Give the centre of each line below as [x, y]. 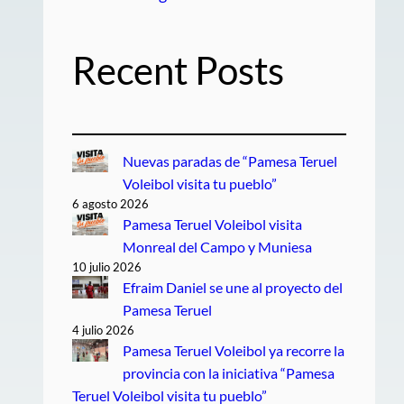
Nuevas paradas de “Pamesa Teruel [230, 161]
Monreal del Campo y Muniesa [217, 247]
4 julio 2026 [103, 331]
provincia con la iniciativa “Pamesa [228, 373]
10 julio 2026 [107, 267]
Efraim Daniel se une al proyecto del [232, 288]
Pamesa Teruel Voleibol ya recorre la [233, 351]
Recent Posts [179, 70]
